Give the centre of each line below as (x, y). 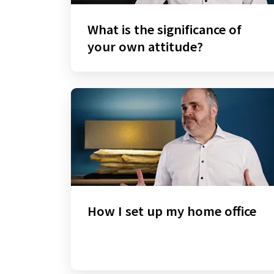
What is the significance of (164, 30)
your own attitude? (145, 47)
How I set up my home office (172, 211)
